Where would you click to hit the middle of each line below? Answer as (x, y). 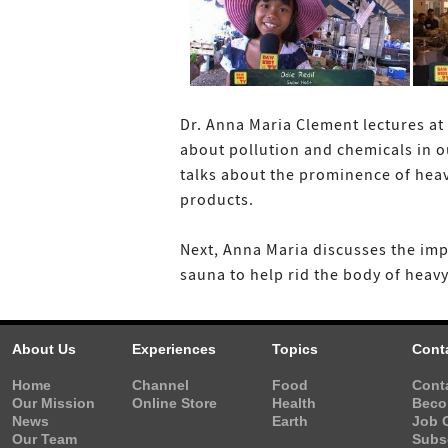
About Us (44, 349)
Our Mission (53, 403)
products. (217, 200)
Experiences (174, 349)
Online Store (174, 403)
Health (294, 403)
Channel (160, 385)
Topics (295, 349)
